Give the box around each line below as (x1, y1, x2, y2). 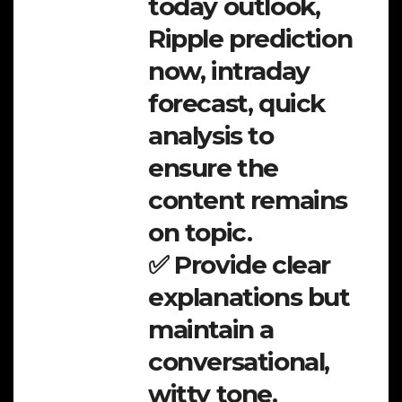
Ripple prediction (148, 22, 353, 54)
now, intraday (148, 55, 310, 86)
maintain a (148, 313, 274, 345)
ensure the (148, 152, 278, 183)
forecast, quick (148, 87, 326, 118)
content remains (148, 184, 348, 215)
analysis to (148, 119, 274, 151)
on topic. (148, 216, 252, 248)
